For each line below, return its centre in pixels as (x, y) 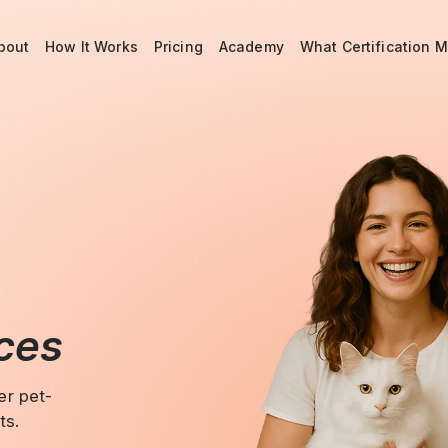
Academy (251, 46)
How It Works (91, 46)
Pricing (178, 46)
